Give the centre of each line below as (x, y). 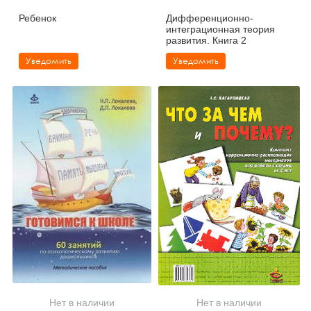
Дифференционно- (210, 18)
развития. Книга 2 (206, 40)
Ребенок (37, 18)
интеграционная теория (220, 29)
